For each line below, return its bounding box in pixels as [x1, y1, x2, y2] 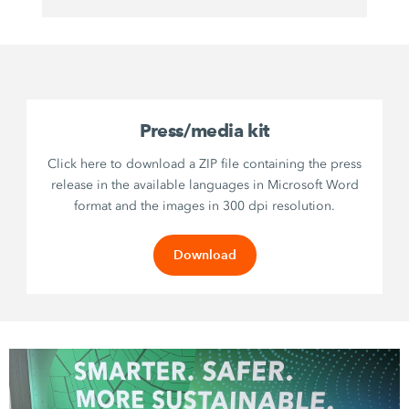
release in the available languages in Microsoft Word [50, 177, 359, 194]
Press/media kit [140, 120, 269, 142]
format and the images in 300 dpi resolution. [74, 198, 335, 215]
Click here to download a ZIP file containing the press [47, 156, 362, 173]
